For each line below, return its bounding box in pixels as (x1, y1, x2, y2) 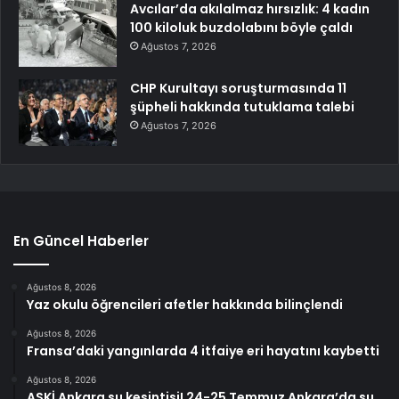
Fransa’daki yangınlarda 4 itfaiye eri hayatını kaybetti (27, 341, 379, 360)
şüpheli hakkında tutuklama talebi (130, 97, 354, 116)
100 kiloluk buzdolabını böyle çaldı (130, 18, 353, 37)
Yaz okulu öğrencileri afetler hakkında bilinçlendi (27, 295, 343, 313)
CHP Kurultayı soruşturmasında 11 (130, 78, 346, 97)
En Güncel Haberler (13, 231, 149, 250)
